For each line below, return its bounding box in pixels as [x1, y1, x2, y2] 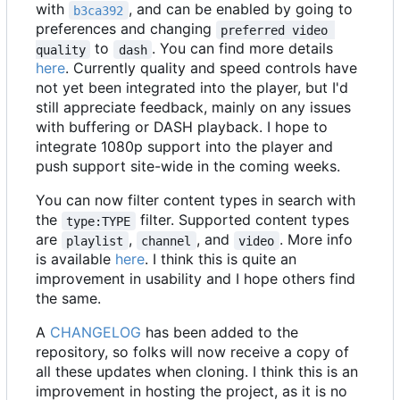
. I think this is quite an [145, 250, 296, 269]
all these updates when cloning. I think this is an [36, 362, 358, 381]
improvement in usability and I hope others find [36, 270, 355, 288]
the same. [36, 289, 101, 308]
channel [141, 233, 192, 248]
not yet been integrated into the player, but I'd [36, 79, 348, 97]
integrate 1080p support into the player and [36, 137, 333, 156]
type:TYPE [66, 213, 131, 229]
